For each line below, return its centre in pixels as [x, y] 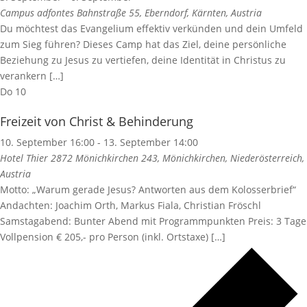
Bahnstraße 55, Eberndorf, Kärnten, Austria [169, 13]
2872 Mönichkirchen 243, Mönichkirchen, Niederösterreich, [177, 158]
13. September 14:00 [151, 143]
